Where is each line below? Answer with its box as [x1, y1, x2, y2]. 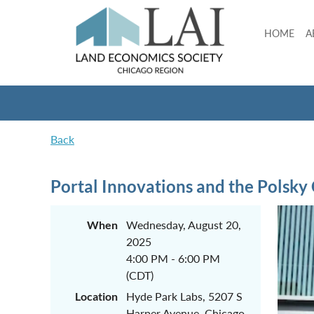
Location [75, 289, 118, 303]
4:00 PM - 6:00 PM [126, 252, 220, 265]
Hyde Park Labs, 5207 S [126, 289, 243, 303]
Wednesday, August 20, [126, 218, 241, 231]
